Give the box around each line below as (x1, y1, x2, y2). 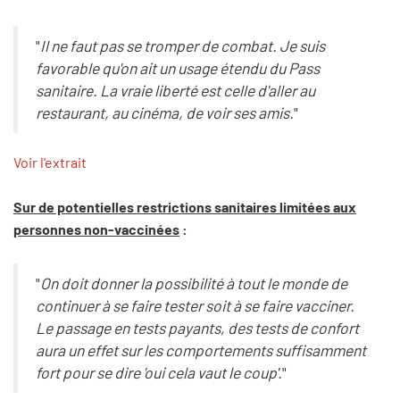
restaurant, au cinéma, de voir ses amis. (35, 102, 294, 122)
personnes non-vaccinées (13, 221, 179, 238)
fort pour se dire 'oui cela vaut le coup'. (35, 362, 282, 382)
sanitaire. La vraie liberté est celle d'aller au (35, 79, 315, 100)
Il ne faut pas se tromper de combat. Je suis (39, 35, 325, 55)
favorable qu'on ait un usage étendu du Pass (35, 57, 320, 78)
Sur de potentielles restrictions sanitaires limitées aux (13, 198, 356, 216)
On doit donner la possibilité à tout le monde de (39, 272, 347, 293)
